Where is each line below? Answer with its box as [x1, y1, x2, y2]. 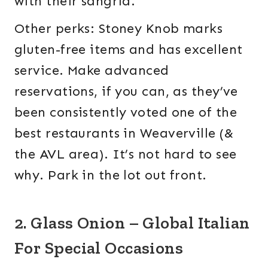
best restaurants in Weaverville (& [14, 125, 233, 142]
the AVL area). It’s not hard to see [14, 146, 237, 163]
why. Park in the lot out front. [14, 167, 207, 184]
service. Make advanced [14, 62, 169, 79]
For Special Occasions [14, 238, 184, 258]
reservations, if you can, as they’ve [14, 83, 238, 100]
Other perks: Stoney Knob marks [14, 20, 223, 37]
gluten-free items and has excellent [14, 41, 243, 58]
